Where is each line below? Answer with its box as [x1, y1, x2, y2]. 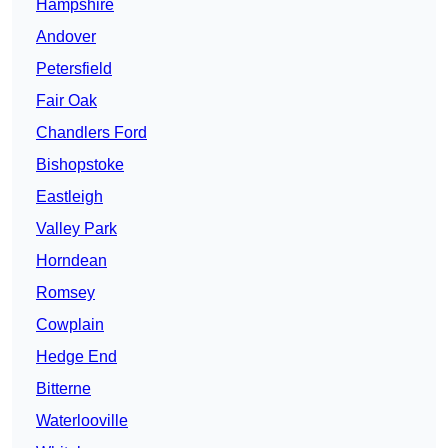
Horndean [36, 252, 107, 270]
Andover [36, 28, 96, 46]
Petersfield [36, 60, 112, 78]
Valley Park [36, 220, 117, 238]
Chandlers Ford [36, 124, 147, 142]
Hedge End [36, 348, 117, 366]
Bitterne [36, 380, 91, 398]
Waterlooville [36, 412, 128, 430]
